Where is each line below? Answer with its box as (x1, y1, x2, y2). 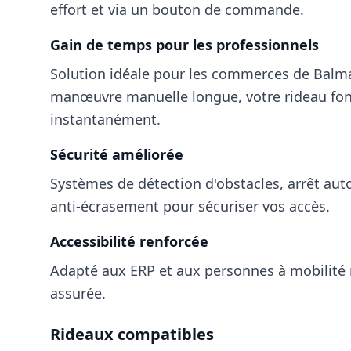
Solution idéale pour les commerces (50, 64, 293, 83)
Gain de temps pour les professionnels (50, 35, 319, 54)
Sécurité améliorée (50, 145, 183, 164)
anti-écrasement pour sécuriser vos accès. (50, 197, 330, 215)
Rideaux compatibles (50, 324, 214, 345)
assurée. (50, 284, 106, 302)
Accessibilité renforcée (50, 232, 208, 251)
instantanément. (50, 110, 161, 128)
